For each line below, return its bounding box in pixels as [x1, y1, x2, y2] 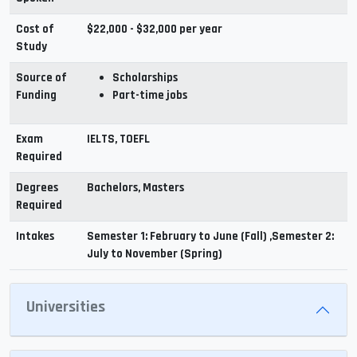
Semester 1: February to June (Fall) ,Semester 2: [87, 229, 334, 244]
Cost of [16, 22, 54, 37]
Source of [16, 70, 67, 85]
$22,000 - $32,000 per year [87, 22, 222, 37]
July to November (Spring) [87, 246, 222, 261]
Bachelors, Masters [87, 180, 184, 195]
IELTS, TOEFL [87, 131, 150, 147]
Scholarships [112, 70, 178, 85]
